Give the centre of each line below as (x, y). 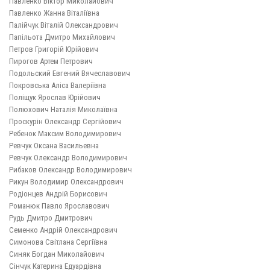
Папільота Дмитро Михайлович (62, 37)
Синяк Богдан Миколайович (57, 254)
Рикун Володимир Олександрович (66, 182)
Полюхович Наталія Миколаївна (63, 110)
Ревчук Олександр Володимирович (68, 158)
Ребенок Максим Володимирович (65, 134)
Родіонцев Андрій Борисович (58, 194)
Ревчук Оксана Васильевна (54, 146)
